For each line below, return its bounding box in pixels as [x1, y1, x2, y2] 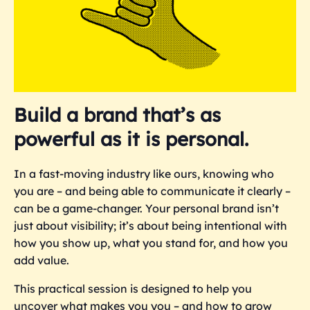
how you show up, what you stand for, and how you [14, 236, 288, 250]
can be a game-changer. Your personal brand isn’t [14, 201, 279, 216]
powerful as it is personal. [14, 127, 248, 151]
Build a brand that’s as [14, 102, 221, 127]
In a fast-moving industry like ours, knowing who [14, 167, 274, 181]
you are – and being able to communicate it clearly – [14, 184, 291, 199]
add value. [14, 253, 69, 268]
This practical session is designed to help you [14, 282, 252, 296]
